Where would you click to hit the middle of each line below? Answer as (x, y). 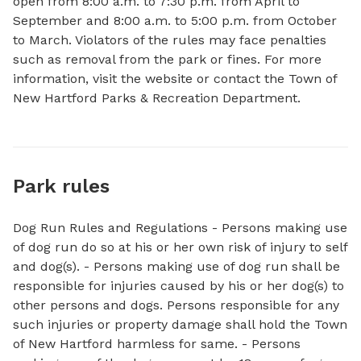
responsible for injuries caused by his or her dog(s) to (178, 286)
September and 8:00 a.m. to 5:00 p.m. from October (175, 21)
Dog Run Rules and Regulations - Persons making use (180, 228)
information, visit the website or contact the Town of (175, 79)
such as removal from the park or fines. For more (167, 59)
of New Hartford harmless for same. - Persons (157, 344)
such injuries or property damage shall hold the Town (180, 324)
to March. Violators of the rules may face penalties (170, 40)
